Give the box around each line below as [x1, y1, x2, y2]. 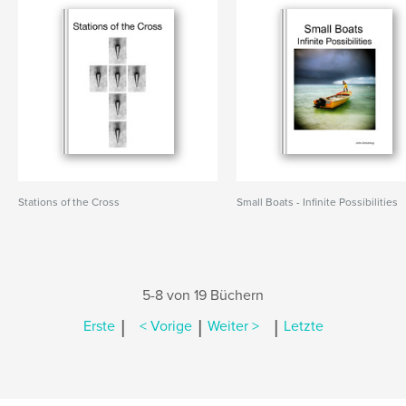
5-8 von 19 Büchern [142, 286, 264, 304]
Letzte [283, 317, 324, 336]
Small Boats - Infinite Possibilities [237, 196, 399, 208]
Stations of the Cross [18, 196, 120, 208]
